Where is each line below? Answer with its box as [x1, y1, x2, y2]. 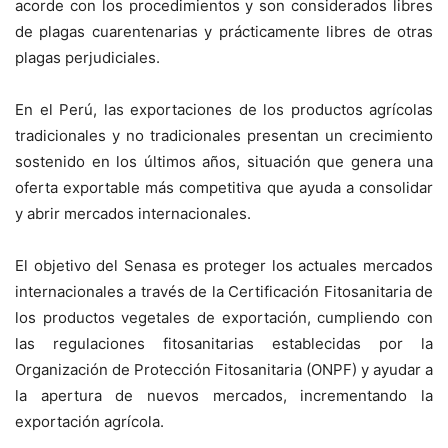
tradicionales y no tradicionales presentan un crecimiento [15, 126, 433, 146]
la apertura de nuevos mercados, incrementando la [15, 386, 433, 406]
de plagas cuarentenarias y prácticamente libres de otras [15, 22, 433, 42]
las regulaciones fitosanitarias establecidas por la [15, 334, 433, 354]
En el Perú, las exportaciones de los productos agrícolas [15, 100, 433, 120]
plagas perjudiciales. [15, 48, 160, 68]
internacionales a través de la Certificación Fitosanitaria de [15, 282, 433, 302]
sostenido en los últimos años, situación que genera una [15, 152, 433, 172]
